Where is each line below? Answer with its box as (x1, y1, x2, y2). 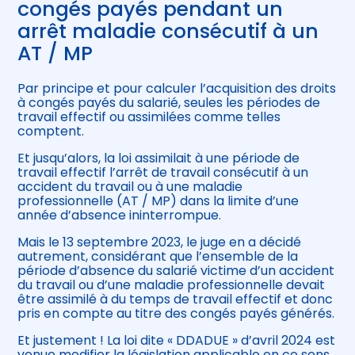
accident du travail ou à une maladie (17, 177, 243, 197)
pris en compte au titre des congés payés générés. (17, 304, 335, 323)
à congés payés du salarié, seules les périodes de (17, 94, 321, 113)
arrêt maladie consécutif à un (17, 17, 319, 46)
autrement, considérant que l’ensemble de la (17, 247, 299, 266)
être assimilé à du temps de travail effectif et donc (17, 290, 334, 309)
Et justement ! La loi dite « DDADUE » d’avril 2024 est (17, 331, 336, 350)
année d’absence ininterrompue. (17, 206, 222, 225)
